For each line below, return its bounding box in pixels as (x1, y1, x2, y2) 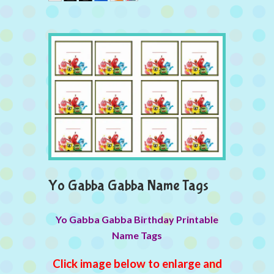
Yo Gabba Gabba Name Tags (48, 177, 209, 194)
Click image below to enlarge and (52, 256, 222, 270)
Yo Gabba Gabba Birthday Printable (56, 213, 218, 225)
